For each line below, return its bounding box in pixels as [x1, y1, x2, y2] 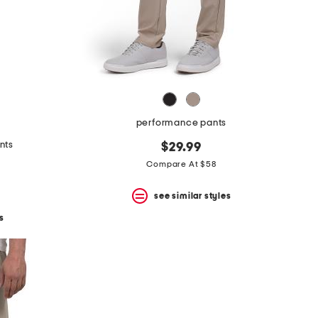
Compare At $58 [146, 160, 216, 169]
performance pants [136, 118, 227, 128]
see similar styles [154, 191, 231, 200]
